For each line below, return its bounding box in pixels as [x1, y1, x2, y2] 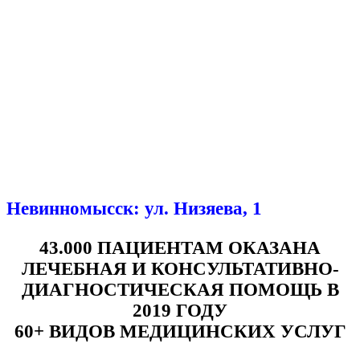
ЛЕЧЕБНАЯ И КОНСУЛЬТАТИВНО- [21, 259, 339, 280]
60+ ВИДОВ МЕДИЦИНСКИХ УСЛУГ [14, 321, 346, 342]
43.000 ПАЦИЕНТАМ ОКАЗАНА [39, 238, 321, 259]
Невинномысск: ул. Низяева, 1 [6, 198, 262, 219]
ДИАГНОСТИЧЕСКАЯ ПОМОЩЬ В [21, 280, 339, 301]
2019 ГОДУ [133, 301, 227, 321]
